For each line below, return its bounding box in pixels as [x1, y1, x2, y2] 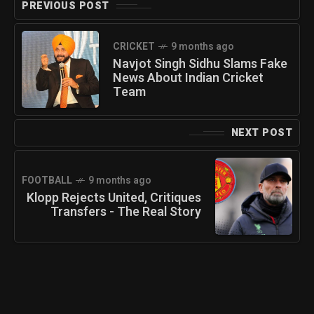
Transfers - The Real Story [50, 203, 201, 222]
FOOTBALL [22, 173, 72, 189]
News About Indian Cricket [113, 69, 264, 88]
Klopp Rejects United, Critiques [27, 189, 201, 208]
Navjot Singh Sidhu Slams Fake [113, 55, 287, 74]
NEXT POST [231, 125, 292, 141]
